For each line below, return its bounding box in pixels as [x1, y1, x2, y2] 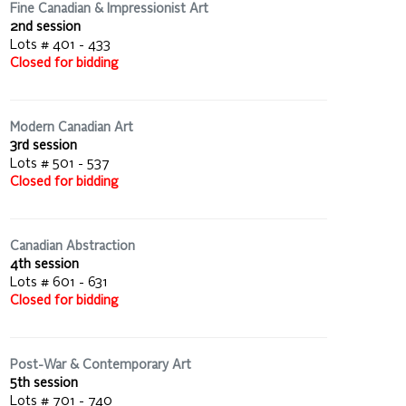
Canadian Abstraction [10, 239, 135, 253]
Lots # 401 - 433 [10, 38, 111, 52]
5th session [10, 376, 78, 390]
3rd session [10, 139, 77, 152]
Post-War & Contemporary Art [10, 358, 191, 372]
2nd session [10, 20, 81, 34]
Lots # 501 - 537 [10, 157, 110, 170]
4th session [10, 257, 79, 271]
